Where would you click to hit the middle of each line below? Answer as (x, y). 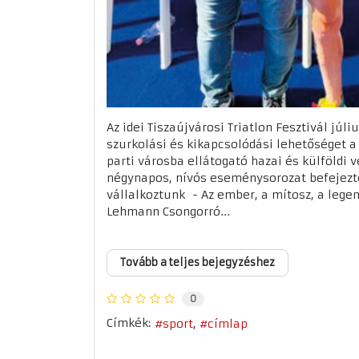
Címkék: (129, 323)
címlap (228, 323)
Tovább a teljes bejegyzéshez (198, 263)
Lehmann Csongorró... (168, 212)
